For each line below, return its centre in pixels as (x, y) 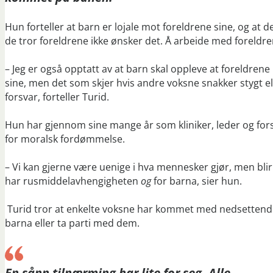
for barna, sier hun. (197, 181)
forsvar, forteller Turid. (57, 97)
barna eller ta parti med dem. (72, 223)
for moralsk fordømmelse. (65, 139)
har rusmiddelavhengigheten (73, 181)
